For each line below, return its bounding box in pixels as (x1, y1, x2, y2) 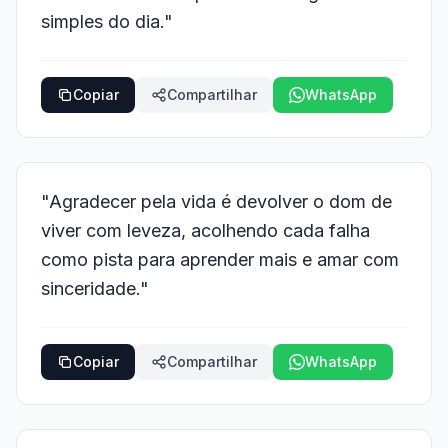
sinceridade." (41, 278, 149, 299)
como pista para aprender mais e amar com (41, 249, 399, 270)
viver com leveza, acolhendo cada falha (41, 220, 370, 241)
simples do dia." (41, 11, 173, 32)
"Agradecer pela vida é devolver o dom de (41, 191, 392, 212)
